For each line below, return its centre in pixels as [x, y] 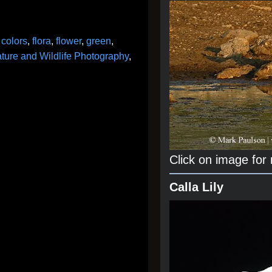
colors [14, 41]
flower [69, 41]
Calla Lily [196, 187]
